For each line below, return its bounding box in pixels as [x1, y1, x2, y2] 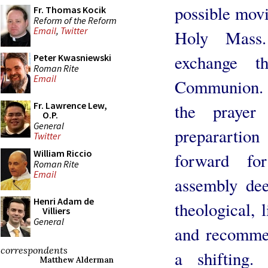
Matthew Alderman [39, 255, 114, 265]
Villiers [42, 205, 70, 217]
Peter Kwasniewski [33, 51, 111, 63]
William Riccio [33, 147, 92, 159]
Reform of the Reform [33, 14, 117, 26]
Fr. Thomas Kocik [33, 4, 106, 16]
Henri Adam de [33, 195, 94, 207]
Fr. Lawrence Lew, [33, 99, 107, 111]
